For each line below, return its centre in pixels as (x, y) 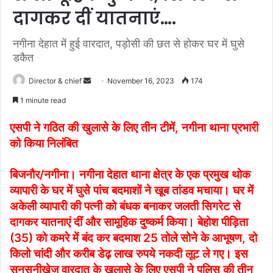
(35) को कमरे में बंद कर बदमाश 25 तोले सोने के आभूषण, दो (133, 238)
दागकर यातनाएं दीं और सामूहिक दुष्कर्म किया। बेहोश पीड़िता (129, 222)
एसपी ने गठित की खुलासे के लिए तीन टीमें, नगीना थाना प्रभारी (134, 128)
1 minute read (42, 101)
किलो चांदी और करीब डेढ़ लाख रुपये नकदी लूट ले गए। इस (129, 254)
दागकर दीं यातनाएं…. (94, 19)
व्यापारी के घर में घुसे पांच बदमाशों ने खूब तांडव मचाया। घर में (132, 191)
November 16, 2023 (141, 81)
